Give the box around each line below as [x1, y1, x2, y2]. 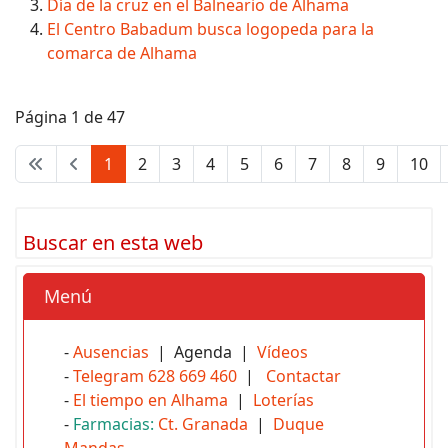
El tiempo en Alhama [73, 389, 228, 411]
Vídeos [257, 341, 308, 363]
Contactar [266, 365, 341, 387]
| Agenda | [149, 341, 257, 363]
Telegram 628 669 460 [73, 365, 237, 387]
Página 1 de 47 [15, 106, 125, 128]
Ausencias [73, 341, 149, 363]
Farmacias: [73, 413, 154, 435]
